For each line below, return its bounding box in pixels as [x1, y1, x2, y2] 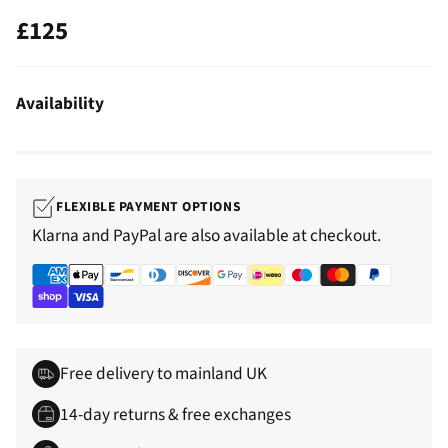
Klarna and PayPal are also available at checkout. [32, 222, 381, 248]
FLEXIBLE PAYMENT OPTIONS [56, 197, 242, 217]
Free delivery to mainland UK [60, 361, 268, 387]
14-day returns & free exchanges [60, 401, 292, 427]
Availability [16, 90, 104, 116]
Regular [15, 29, 100, 66]
